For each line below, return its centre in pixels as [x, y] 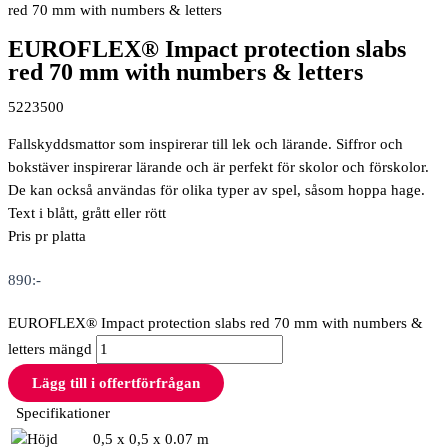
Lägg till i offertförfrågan [116, 383]
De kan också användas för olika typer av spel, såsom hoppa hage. [216, 190]
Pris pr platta [47, 236]
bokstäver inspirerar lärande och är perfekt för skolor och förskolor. [218, 167]
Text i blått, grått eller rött [87, 213]
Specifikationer [59, 413]
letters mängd [50, 349]
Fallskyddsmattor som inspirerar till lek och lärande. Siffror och [205, 144]
